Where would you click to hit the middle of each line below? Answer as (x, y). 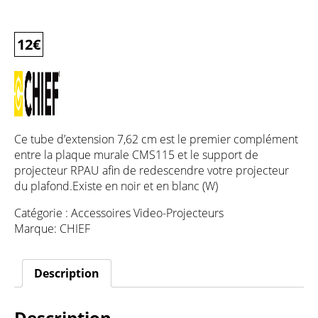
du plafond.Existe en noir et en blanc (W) (116, 186)
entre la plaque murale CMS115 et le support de (136, 155)
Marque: (37, 229)
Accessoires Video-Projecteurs (147, 213)
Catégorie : (43, 213)
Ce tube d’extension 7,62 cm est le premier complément (156, 139)
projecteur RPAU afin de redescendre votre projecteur (152, 171)
